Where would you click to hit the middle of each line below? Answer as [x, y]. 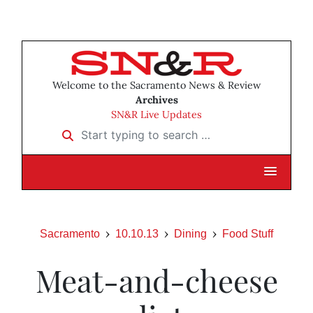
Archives [156, 100]
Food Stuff [248, 234]
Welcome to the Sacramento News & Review [156, 86]
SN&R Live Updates [156, 115]
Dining [190, 234]
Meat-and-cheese [156, 280]
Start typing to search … [118, 130]
